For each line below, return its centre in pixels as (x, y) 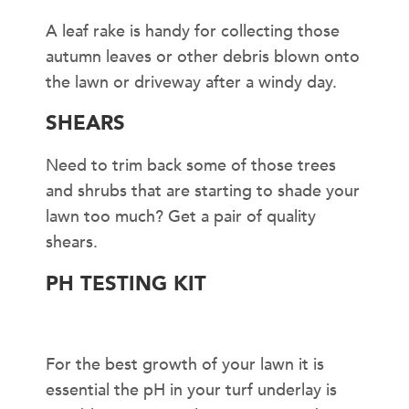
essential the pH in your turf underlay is (191, 391)
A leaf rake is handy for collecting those (193, 31)
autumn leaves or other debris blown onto (203, 57)
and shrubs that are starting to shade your (203, 192)
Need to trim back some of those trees (191, 166)
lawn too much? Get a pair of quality (181, 217)
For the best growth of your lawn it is (185, 365)
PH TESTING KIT (126, 283)
